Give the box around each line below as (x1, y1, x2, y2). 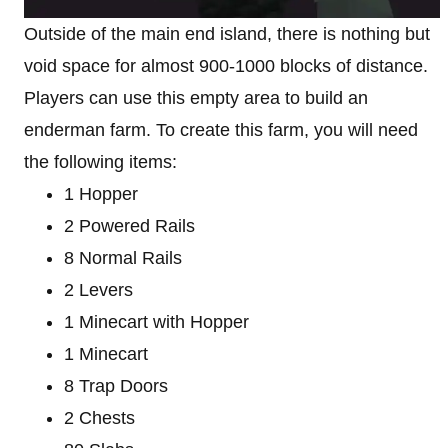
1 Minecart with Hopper (64, 311, 249, 332)
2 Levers (64, 279, 133, 300)
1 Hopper (64, 183, 138, 204)
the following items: (24, 151, 177, 172)
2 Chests (64, 407, 135, 428)
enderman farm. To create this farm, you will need (24, 119, 418, 140)
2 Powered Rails (64, 215, 195, 236)
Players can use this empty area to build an (24, 87, 368, 108)
